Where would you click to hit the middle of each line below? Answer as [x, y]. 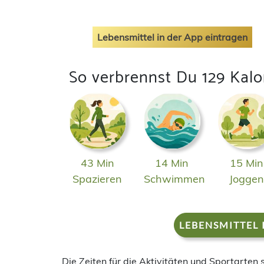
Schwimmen [174, 179]
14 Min [172, 163]
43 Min [97, 163]
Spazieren [98, 179]
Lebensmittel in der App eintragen [172, 37]
